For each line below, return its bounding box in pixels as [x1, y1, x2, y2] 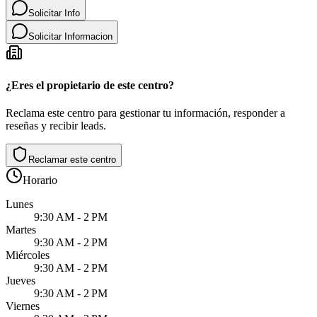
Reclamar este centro [28, 154, 116, 165]
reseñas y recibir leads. [6, 119, 106, 132]
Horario [23, 173, 57, 186]
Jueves [6, 274, 35, 287]
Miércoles [6, 248, 50, 261]
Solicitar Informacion [28, 31, 113, 42]
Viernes [6, 299, 40, 312]
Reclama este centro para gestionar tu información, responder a [6, 106, 285, 119]
